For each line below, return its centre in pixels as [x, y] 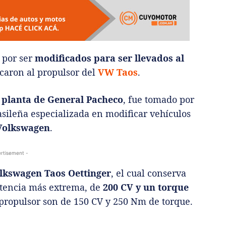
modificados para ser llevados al [109, 58]
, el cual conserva [149, 173]
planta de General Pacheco [62, 99]
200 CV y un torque [146, 187]
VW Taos [118, 72]
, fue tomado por [159, 99]
